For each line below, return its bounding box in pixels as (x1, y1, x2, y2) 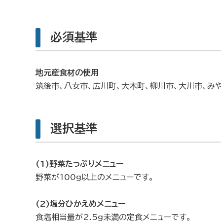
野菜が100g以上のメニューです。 (36, 173, 154, 181)
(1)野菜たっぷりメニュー (36, 160, 123, 168)
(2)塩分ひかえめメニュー (36, 200, 125, 208)
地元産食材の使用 (36, 69, 99, 76)
